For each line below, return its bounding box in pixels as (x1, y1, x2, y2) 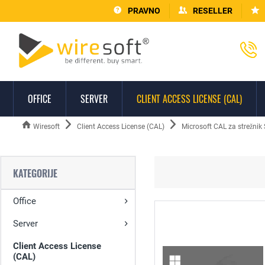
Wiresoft (33, 122, 60, 131)
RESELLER (193, 6, 232, 15)
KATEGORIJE (13, 166, 57, 180)
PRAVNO (128, 6, 160, 15)
